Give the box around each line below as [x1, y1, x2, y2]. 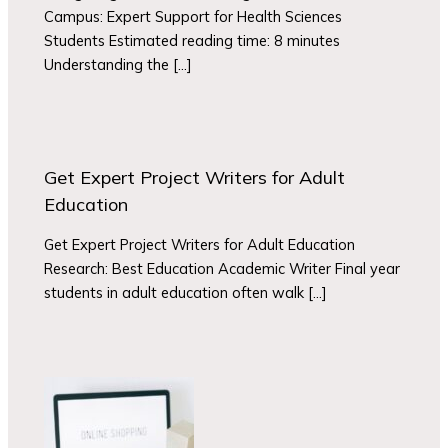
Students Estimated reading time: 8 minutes [44, 31, 341, 51]
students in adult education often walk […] [44, 282, 328, 302]
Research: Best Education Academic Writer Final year [44, 258, 401, 278]
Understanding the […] [44, 55, 193, 75]
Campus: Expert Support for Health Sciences [44, 7, 343, 27]
